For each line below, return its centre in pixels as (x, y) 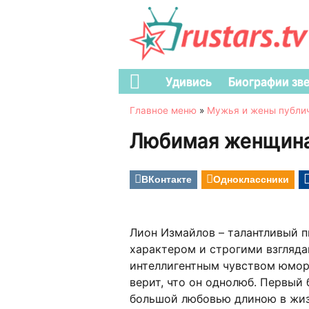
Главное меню (163, 110)
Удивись (189, 81)
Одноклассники (251, 178)
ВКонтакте (167, 178)
